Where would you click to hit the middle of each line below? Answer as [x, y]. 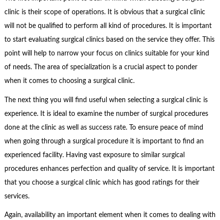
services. [17, 196]
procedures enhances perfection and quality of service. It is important [109, 169]
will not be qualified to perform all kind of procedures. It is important [108, 26]
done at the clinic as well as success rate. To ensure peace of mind [104, 127]
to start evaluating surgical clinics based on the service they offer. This [109, 40]
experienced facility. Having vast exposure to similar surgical [94, 155]
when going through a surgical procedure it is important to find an [104, 141]
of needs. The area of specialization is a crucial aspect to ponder [101, 68]
